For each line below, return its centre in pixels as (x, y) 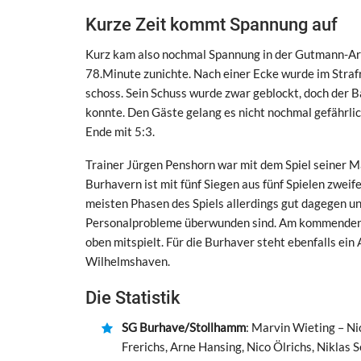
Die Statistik (133, 297)
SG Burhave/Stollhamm (184, 327)
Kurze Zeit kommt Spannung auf (212, 24)
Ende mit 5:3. (120, 131)
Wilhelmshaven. (128, 261)
